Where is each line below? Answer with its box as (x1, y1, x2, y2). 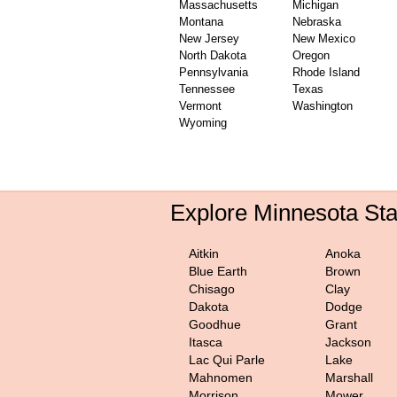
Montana (179, 15, 223, 28)
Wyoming (179, 116, 227, 129)
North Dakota (179, 49, 246, 62)
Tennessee (179, 82, 235, 96)
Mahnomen (189, 370, 253, 385)
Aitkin (189, 246, 219, 261)
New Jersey (179, 32, 239, 45)
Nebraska (292, 15, 341, 28)
